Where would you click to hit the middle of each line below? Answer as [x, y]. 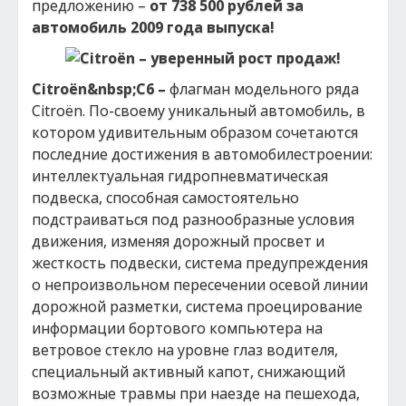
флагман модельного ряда [264, 89]
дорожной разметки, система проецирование [197, 306]
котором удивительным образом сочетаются [195, 132]
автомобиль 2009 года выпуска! [153, 27]
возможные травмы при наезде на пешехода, [196, 393]
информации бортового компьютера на [177, 328]
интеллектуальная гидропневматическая [180, 176]
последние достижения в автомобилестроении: [202, 154]
